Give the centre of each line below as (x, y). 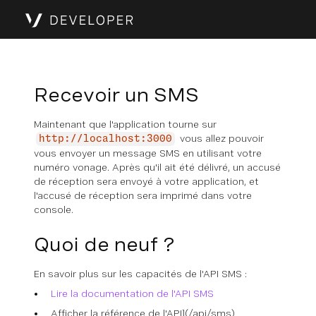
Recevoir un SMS (116, 95)
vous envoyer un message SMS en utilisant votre (148, 153)
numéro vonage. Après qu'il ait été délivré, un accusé (157, 167)
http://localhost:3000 (105, 139)
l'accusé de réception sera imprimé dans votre (143, 195)
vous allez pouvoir (220, 138)
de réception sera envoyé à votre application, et (146, 181)
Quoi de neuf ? (104, 244)
